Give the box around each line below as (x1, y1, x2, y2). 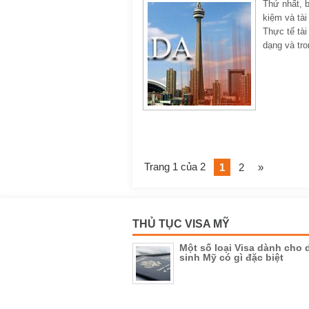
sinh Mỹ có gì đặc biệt (179, 252, 283, 263)
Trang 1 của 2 (144, 161, 206, 172)
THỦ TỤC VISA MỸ (132, 218, 230, 230)
